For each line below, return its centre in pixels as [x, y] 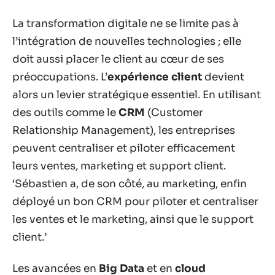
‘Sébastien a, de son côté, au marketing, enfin [130, 184]
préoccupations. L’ [60, 77]
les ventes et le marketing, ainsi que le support [133, 219]
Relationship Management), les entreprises [124, 130]
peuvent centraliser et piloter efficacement [124, 148]
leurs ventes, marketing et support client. [119, 166]
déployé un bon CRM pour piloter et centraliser [135, 201]
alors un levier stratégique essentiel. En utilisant [137, 95]
